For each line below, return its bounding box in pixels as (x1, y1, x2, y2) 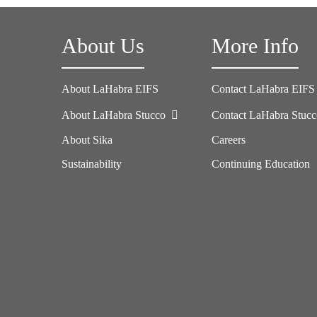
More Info (212, 34, 299, 58)
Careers (212, 134, 246, 146)
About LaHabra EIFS (62, 83, 158, 95)
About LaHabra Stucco (62, 109, 168, 121)
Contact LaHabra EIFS (212, 83, 316, 95)
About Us (62, 34, 144, 58)
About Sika (62, 134, 113, 146)
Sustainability (62, 158, 122, 170)
